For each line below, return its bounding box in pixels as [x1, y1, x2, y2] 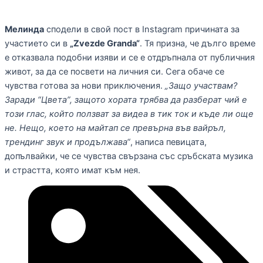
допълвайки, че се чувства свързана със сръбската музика [5, 150, 253, 161]
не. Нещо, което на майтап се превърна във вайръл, [5, 122, 226, 133]
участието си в [5, 38, 70, 49]
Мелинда [5, 23, 44, 35]
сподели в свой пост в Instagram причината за [44, 23, 240, 35]
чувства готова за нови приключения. [5, 80, 165, 91]
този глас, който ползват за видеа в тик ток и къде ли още [5, 108, 254, 119]
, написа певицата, [130, 136, 207, 147]
